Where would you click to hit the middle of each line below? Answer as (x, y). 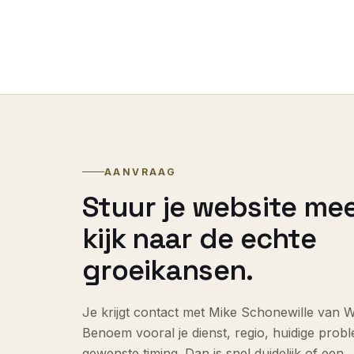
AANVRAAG (141, 171)
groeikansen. (168, 270)
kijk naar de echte (200, 238)
